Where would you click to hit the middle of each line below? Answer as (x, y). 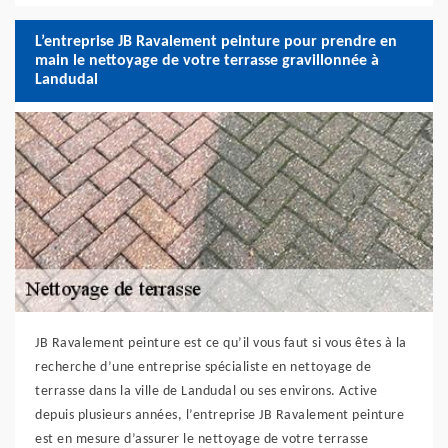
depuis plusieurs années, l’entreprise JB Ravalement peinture (219, 415)
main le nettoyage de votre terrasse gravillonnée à (207, 60)
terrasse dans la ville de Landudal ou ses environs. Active (206, 391)
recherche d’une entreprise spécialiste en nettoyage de (203, 367)
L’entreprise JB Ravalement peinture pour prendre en (216, 41)
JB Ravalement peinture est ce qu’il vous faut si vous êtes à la (221, 343)
